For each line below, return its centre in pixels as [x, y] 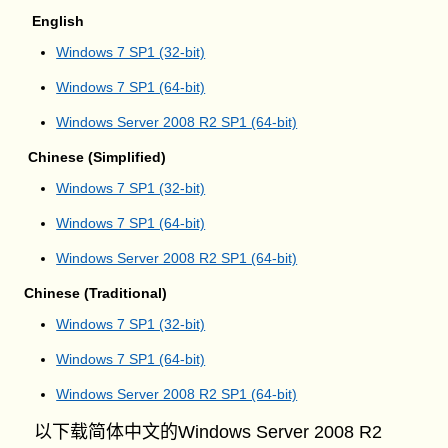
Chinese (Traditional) [92, 293]
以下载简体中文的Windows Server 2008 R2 [203, 432]
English [50, 21]
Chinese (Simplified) [91, 157]
